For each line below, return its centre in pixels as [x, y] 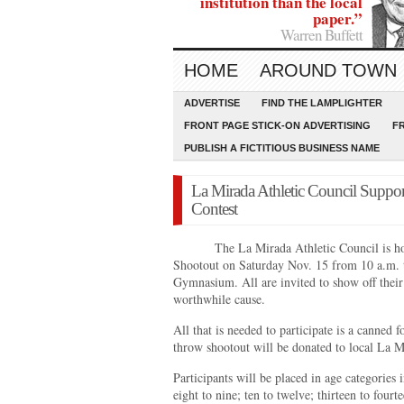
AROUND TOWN [328, 70]
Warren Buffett [321, 35]
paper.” [338, 18]
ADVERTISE [212, 103]
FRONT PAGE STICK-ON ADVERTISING [277, 125]
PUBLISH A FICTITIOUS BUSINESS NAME [282, 148]
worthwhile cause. [219, 299]
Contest [214, 209]
